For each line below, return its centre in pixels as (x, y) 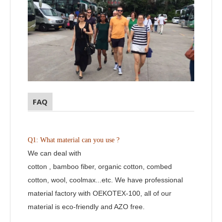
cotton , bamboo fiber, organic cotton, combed (100, 167)
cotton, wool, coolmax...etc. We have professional (105, 180)
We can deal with (55, 153)
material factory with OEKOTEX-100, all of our (100, 194)
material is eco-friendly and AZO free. (86, 207)
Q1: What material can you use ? (74, 140)
